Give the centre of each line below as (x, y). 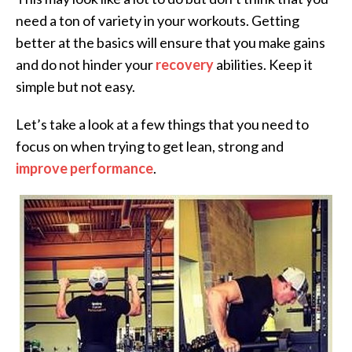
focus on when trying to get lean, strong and (150, 146)
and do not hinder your (86, 64)
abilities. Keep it (263, 64)
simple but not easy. (75, 86)
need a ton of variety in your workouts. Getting (158, 20)
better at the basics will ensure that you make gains (170, 42)
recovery (185, 64)
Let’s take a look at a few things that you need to (162, 124)
